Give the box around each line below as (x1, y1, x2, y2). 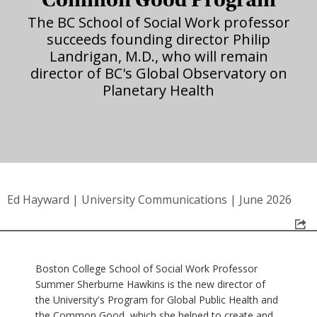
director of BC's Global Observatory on (30, 63, 287, 83)
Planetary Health (103, 80, 214, 100)
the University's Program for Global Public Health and (35, 292, 278, 306)
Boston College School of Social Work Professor (35, 261, 258, 275)
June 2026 (239, 191, 292, 207)
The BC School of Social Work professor (27, 12, 290, 32)
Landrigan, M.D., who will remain (49, 46, 268, 66)
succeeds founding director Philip (47, 29, 270, 49)
